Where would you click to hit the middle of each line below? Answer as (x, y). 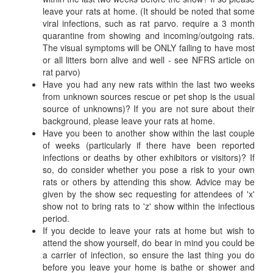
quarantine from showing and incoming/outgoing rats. (149, 35)
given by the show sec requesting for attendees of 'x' (149, 194)
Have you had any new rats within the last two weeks (149, 84)
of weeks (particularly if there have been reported (149, 145)
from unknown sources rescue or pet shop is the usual (149, 96)
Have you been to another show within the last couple (149, 133)
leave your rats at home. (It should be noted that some (149, 11)
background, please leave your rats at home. (129, 121)
